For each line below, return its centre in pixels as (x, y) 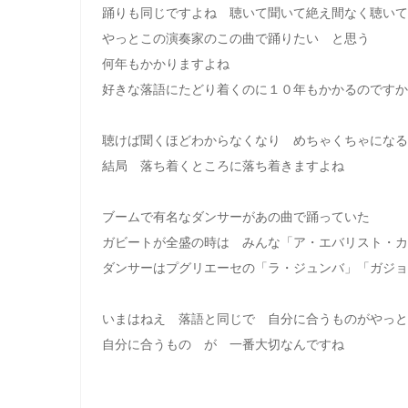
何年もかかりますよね (172, 64)
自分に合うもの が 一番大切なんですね (223, 344)
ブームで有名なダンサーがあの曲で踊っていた (235, 217)
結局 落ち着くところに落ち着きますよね (223, 166)
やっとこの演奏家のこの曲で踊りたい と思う (235, 38)
